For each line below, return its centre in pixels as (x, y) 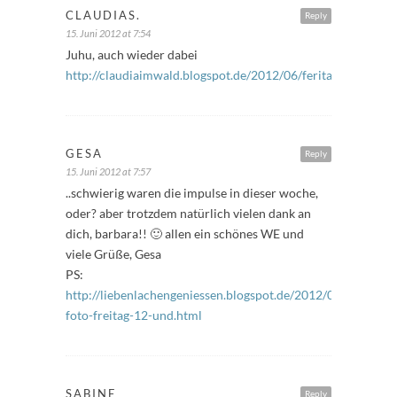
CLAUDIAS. (103, 15)
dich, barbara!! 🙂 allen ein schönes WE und (185, 233)
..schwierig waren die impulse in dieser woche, (192, 192)
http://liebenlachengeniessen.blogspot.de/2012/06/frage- (222, 294)
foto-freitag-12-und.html (134, 315)
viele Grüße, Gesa (113, 253)
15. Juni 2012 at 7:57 (108, 171)
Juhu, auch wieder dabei (132, 54)
